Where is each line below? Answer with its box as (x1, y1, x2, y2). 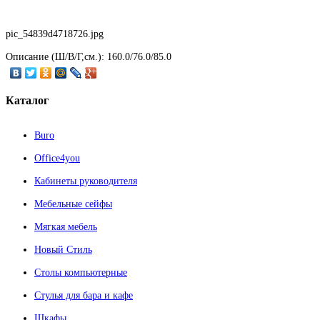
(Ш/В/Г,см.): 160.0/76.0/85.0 (49, 51, 171, 63)
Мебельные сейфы (34, 198, 112, 209)
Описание (6, 51, 49, 63)
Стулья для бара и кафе (34, 289, 133, 301)
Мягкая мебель (34, 221, 97, 232)
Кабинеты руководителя (34, 175, 137, 186)
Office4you (34, 152, 80, 164)
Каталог (6, 94, 49, 106)
